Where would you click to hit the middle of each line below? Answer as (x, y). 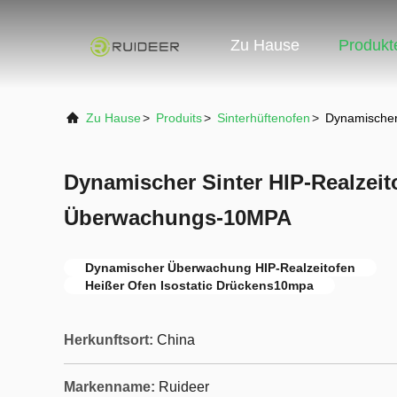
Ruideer (184, 387)
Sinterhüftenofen (264, 118)
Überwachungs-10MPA (178, 218)
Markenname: (109, 387)
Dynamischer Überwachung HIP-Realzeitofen (220, 268)
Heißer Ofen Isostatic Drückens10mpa (199, 285)
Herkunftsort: (109, 340)
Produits (179, 118)
